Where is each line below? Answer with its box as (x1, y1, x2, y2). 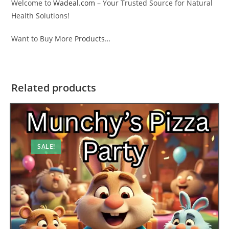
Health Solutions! (11, 11, 70, 21)
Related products (11, 81, 97, 95)
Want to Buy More (11, 34, 73, 44)
